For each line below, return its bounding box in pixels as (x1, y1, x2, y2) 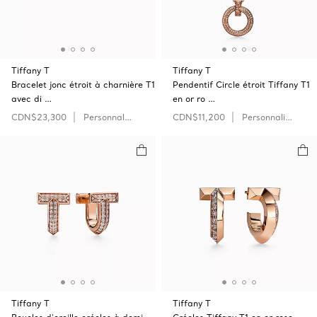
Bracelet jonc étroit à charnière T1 (11, 79, 155, 90)
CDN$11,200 (173, 112, 225, 122)
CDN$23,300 (11, 112, 67, 122)
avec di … (11, 93, 52, 104)
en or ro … (173, 93, 215, 104)
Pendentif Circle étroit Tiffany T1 (173, 79, 310, 90)
